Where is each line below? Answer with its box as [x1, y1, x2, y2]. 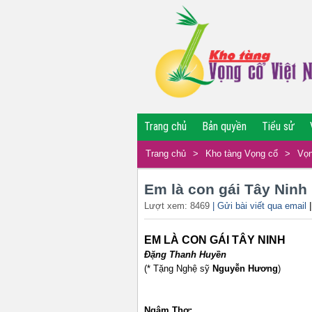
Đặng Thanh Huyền [144, 249, 226, 260]
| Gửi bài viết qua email [212, 201, 306, 211]
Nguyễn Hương [212, 263, 278, 274]
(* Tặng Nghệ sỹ [144, 263, 212, 274]
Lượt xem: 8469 [144, 201, 212, 211]
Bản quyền [202, 120, 247, 133]
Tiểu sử [262, 120, 295, 133]
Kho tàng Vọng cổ [205, 148, 278, 159]
